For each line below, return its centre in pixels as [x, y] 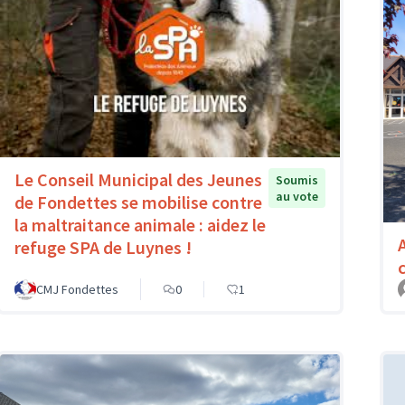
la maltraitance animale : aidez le [140, 225]
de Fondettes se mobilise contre [138, 202]
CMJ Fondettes [77, 289]
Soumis [297, 180]
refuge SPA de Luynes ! [103, 248]
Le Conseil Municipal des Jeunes [138, 180]
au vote [297, 197]
